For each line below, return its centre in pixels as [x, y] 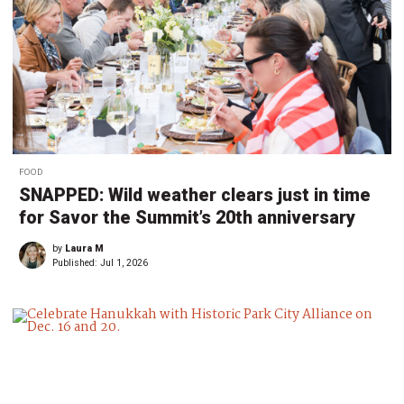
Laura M [84, 249]
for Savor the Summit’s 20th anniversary [187, 218]
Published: [76, 263]
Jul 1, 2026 [124, 263]
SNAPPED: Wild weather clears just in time [195, 196]
